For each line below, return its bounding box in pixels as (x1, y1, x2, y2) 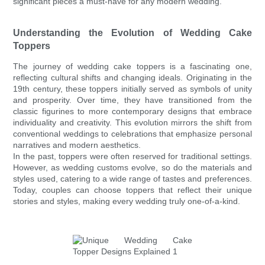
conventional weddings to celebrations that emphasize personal (13, 129, 252, 139)
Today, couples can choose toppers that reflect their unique (13, 185, 252, 195)
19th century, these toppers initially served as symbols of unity (13, 84, 252, 94)
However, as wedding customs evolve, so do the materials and (13, 163, 252, 173)
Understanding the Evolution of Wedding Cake (13, 28, 252, 38)
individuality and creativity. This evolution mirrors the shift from (13, 118, 252, 128)
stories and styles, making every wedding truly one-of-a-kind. (13, 196, 241, 206)
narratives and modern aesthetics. (13, 140, 141, 150)
